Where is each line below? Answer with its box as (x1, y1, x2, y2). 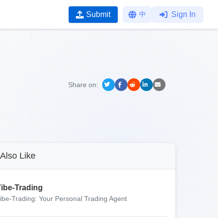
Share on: (68, 81, 98, 89)
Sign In (171, 10, 196, 18)
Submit (86, 10, 110, 18)
